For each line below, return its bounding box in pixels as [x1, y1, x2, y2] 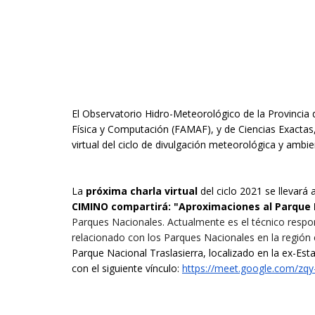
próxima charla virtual [86, 184, 200, 198]
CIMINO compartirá [72, 199, 168, 213]
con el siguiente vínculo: [72, 261, 182, 275]
